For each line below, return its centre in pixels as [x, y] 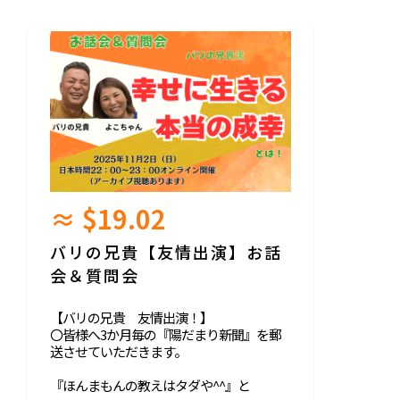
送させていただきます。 [118, 351]
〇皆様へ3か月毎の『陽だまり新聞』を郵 [166, 334]
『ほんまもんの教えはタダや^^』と [150, 385]
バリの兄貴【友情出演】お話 [166, 251]
